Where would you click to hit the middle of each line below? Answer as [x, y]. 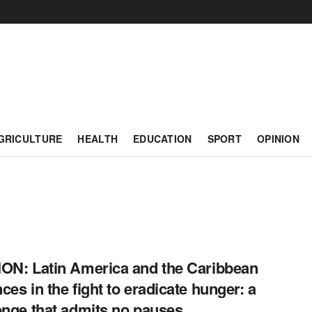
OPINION [278, 139]
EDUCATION [163, 139]
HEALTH [98, 139]
